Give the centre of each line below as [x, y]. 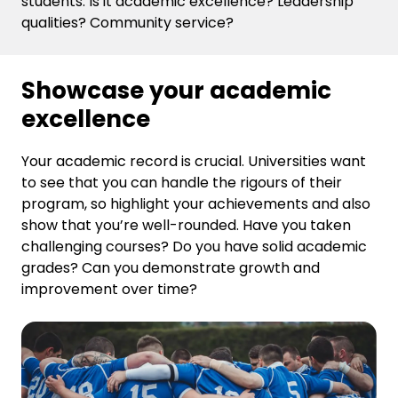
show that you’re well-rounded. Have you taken [186, 225]
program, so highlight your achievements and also [196, 204]
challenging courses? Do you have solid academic [194, 247]
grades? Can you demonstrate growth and [171, 268]
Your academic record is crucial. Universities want [194, 161]
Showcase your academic [176, 91]
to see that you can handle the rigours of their [182, 183]
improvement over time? [111, 289]
